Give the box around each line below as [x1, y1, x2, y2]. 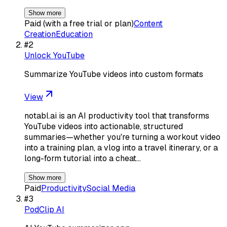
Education [56, 28, 93, 40]
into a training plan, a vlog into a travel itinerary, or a [24, 142, 218, 153]
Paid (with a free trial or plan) [24, 18, 134, 29]
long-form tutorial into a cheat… [24, 153, 141, 164]
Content [134, 18, 163, 29]
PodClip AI [24, 204, 64, 215]
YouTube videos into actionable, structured [24, 121, 183, 132]
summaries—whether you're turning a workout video [24, 131, 220, 142]
